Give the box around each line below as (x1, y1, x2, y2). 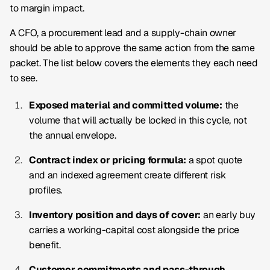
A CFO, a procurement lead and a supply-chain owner (10, 27, 236, 39)
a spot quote (186, 154, 242, 166)
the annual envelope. (29, 129, 116, 142)
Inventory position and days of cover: (29, 209, 201, 221)
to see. (10, 72, 37, 84)
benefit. (29, 239, 61, 251)
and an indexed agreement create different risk (29, 169, 226, 181)
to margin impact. (10, 2, 84, 14)
